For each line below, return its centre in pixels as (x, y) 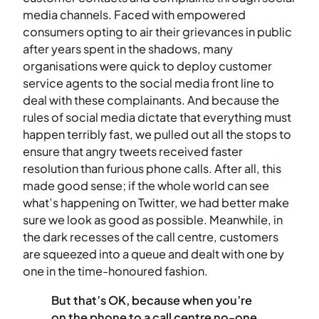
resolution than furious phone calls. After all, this (152, 169)
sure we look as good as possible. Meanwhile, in (153, 220)
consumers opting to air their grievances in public (157, 32)
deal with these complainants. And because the (151, 100)
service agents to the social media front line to (148, 83)
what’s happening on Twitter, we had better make (156, 203)
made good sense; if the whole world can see (146, 186)
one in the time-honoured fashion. (115, 271)
